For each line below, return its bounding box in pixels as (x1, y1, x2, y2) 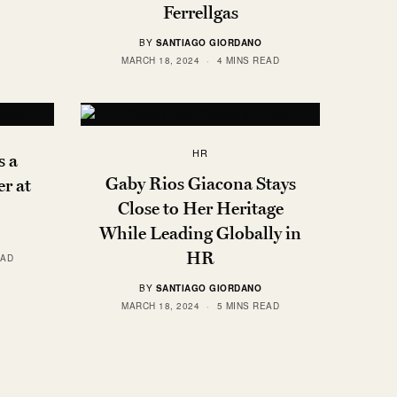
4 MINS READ (216, 54, 279, 67)
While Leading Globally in (99, 222, 301, 244)
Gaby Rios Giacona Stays (105, 172, 296, 194)
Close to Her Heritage (117, 197, 284, 219)
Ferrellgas (162, 2, 238, 24)
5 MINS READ (216, 299, 279, 312)
